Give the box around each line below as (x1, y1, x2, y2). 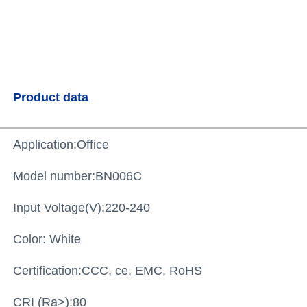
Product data (13, 90, 89, 104)
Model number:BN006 (13, 169, 134, 183)
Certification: (13, 263, 82, 278)
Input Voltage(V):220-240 (13, 200, 151, 214)
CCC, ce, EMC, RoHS (82, 263, 203, 278)
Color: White (13, 232, 82, 246)
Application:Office (13, 137, 110, 151)
